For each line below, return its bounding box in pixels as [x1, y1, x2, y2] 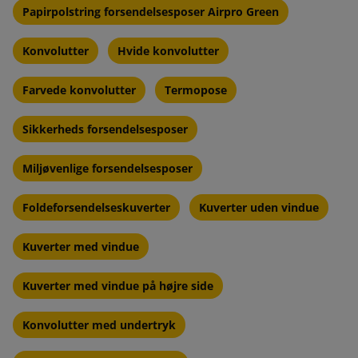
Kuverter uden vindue [199, 199, 319, 215]
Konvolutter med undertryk [22, 316, 176, 332]
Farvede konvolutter [22, 82, 136, 97]
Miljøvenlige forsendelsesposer [22, 160, 193, 176]
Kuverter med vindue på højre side [22, 277, 213, 293]
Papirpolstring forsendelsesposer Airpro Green [22, 3, 279, 19]
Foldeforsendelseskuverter [22, 199, 170, 215]
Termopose [165, 82, 227, 97]
